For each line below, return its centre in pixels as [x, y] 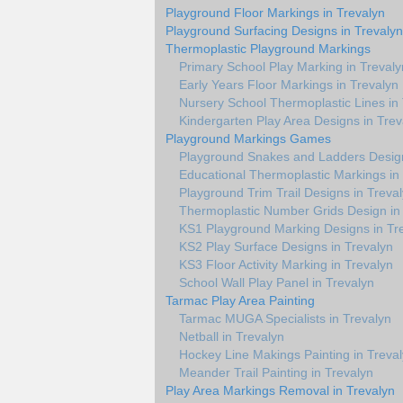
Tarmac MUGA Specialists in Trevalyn [285, 318]
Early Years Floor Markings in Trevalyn [289, 85]
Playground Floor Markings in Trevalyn [275, 13]
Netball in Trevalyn [232, 336]
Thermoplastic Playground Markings [268, 49]
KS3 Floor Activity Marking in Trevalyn [286, 264]
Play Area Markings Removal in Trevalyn [280, 390]
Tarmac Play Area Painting [240, 300]
